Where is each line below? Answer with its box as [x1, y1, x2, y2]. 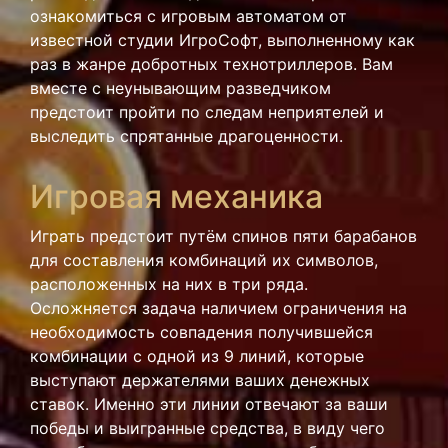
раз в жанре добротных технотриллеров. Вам [30, 54, 393, 74]
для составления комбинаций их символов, [30, 250, 378, 270]
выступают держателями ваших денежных [30, 370, 370, 390]
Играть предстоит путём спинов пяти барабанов [30, 226, 417, 246]
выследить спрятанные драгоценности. [30, 126, 343, 146]
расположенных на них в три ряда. [30, 274, 308, 294]
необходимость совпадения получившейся [30, 322, 373, 342]
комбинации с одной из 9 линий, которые [30, 346, 364, 366]
